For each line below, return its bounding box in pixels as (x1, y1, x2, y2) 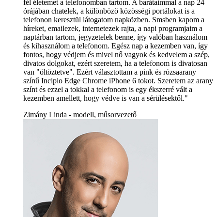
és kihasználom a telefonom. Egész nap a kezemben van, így (23, 41, 208, 50)
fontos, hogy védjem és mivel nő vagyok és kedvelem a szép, (23, 50, 210, 59)
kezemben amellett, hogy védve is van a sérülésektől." (23, 93, 188, 102)
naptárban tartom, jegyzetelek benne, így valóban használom (23, 32, 207, 41)
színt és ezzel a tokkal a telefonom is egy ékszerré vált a (23, 85, 192, 93)
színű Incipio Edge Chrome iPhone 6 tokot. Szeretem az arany (23, 76, 213, 85)
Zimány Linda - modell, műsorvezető (23, 110, 137, 119)
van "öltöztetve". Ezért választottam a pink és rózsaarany (23, 67, 196, 76)
